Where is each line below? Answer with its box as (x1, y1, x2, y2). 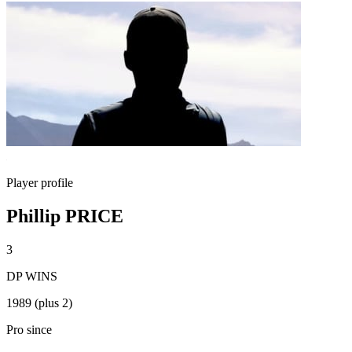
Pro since (6, 322, 52, 336)
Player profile (6, 176, 73, 189)
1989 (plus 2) (6, 295, 72, 310)
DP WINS (6, 269, 57, 283)
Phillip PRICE (6, 205, 123, 226)
